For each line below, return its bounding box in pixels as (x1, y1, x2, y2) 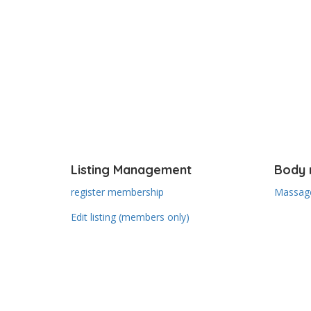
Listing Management (71, 162, 192, 178)
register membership (71, 185, 164, 199)
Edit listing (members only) (71, 210, 190, 224)
